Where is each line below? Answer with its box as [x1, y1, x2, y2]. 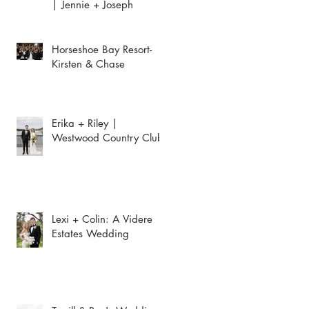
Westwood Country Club [52, 131, 163, 144]
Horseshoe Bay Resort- [52, 43, 152, 56]
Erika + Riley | [52, 117, 118, 130]
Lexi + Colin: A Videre [52, 212, 152, 226]
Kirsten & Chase [52, 57, 125, 70]
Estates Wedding [52, 227, 129, 240]
